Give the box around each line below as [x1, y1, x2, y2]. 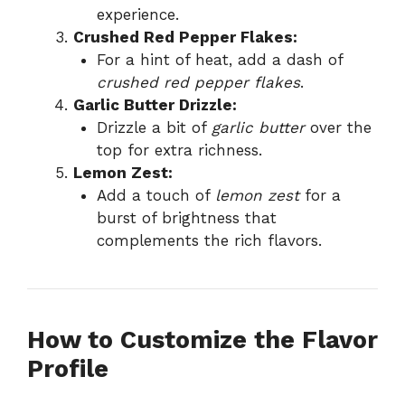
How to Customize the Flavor [27, 325, 378, 355]
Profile [27, 354, 108, 384]
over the [304, 118, 372, 137]
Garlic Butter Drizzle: [73, 96, 237, 115]
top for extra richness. [96, 141, 262, 160]
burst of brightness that [96, 209, 277, 228]
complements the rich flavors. [96, 231, 322, 250]
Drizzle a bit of [96, 118, 212, 137]
